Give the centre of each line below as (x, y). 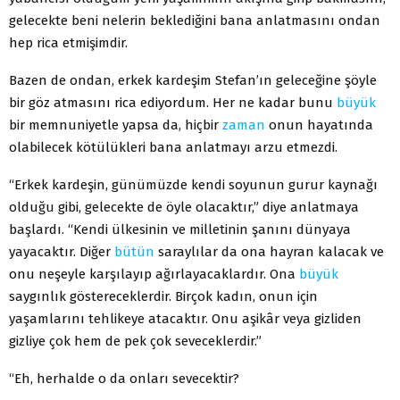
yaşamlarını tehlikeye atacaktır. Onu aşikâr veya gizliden (185, 318)
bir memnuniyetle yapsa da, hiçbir (116, 125)
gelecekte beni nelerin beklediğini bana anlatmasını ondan (195, 20)
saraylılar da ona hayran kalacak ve (269, 251)
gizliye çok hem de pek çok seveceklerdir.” (135, 341)
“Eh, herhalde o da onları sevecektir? (124, 378)
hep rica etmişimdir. (68, 42)
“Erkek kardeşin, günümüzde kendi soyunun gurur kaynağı (193, 184)
